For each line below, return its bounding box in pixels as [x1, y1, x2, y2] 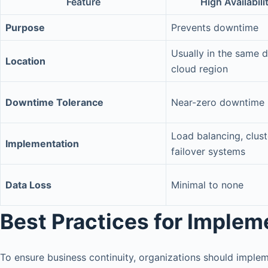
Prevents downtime [171, 22, 258, 34]
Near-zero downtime [171, 96, 264, 109]
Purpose [5, 22, 45, 34]
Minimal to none [171, 179, 243, 191]
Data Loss [5, 179, 51, 191]
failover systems [171, 145, 245, 158]
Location [5, 55, 45, 68]
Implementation [5, 138, 79, 150]
